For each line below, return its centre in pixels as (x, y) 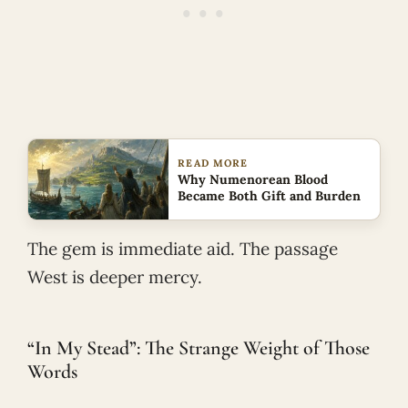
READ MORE (213, 163)
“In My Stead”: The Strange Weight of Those (199, 347)
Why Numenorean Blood (253, 180)
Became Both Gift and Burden (270, 196)
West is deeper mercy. (115, 277)
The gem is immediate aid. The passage (183, 249)
